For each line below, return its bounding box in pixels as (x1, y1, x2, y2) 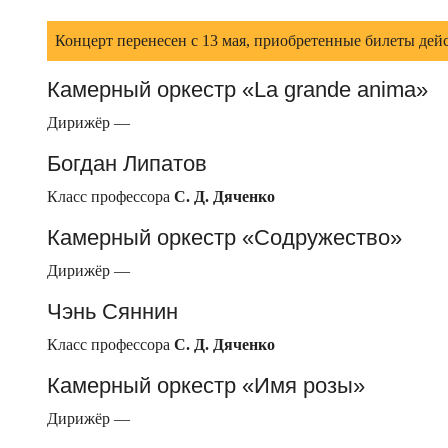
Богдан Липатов (47, 151, 207, 177)
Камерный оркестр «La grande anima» (47, 77, 428, 103)
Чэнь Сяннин (47, 299, 178, 325)
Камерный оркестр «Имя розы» (47, 373, 365, 399)
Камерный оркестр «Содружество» (47, 225, 402, 251)
